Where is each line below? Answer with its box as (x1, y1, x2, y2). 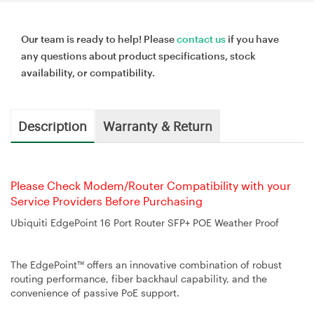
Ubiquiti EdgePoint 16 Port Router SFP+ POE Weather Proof (11, 216, 279, 228)
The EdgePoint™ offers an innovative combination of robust (11, 258, 282, 271)
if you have (226, 32, 279, 45)
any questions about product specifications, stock (21, 49, 256, 62)
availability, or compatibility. (21, 66, 155, 78)
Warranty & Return (103, 116, 212, 134)
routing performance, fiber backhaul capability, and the (11, 272, 267, 285)
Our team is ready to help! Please (21, 32, 177, 45)
